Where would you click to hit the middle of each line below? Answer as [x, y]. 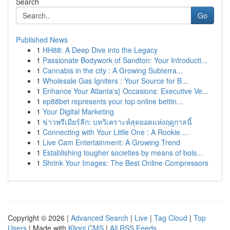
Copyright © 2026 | [39, 218]
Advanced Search [100, 218]
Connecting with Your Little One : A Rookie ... [116, 132]
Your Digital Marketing [78, 111]
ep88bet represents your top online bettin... [113, 101]
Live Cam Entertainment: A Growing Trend [111, 142]
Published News [42, 40]
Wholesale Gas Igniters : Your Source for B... [115, 81]
